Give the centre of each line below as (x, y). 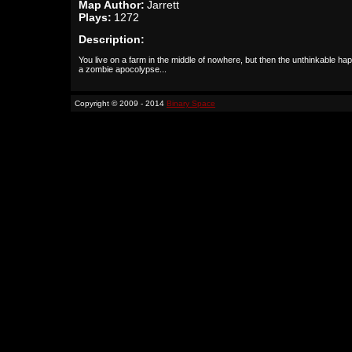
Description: (112, 39)
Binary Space (191, 103)
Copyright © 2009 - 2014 (121, 103)
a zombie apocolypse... (123, 69)
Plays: (95, 17)
